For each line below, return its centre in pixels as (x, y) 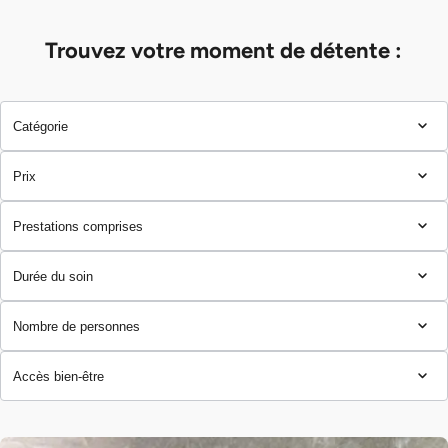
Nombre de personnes (76, 326)
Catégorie (40, 126)
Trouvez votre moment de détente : (224, 51)
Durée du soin (53, 276)
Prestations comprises (78, 226)
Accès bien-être (58, 376)
